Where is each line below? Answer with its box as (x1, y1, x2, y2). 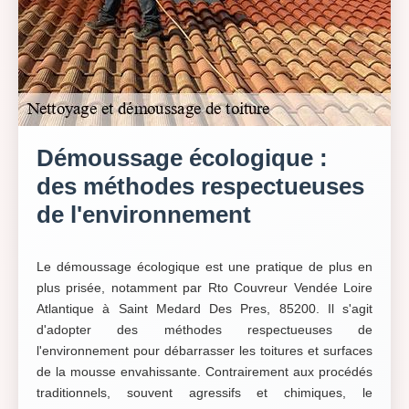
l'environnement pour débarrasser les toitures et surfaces (37, 343, 372, 358)
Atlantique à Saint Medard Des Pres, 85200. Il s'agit (37, 301, 372, 316)
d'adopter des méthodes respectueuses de (37, 322, 372, 337)
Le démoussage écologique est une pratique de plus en (37, 259, 372, 274)
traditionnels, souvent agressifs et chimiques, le (37, 385, 372, 400)
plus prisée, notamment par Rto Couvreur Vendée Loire (37, 280, 372, 295)
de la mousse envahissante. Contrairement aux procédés (37, 364, 372, 379)
